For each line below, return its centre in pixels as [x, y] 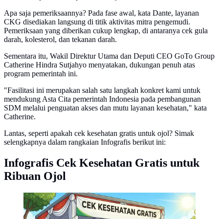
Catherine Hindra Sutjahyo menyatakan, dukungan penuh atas [99, 65]
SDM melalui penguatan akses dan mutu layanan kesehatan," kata [105, 108]
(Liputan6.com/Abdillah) [62, 208]
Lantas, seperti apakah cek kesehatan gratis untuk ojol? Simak [99, 133]
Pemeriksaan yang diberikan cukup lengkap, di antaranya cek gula [106, 31]
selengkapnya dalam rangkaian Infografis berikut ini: [85, 142]
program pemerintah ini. [41, 74]
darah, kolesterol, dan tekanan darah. [60, 40]
